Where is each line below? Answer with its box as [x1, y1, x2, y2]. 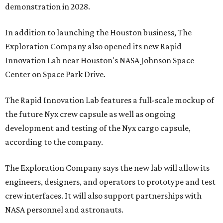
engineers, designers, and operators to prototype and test [5, 176, 216, 187]
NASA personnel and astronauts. [5, 204, 123, 215]
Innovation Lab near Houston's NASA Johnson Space [5, 55, 194, 65]
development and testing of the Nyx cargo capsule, [5, 122, 191, 133]
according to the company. [5, 136, 103, 147]
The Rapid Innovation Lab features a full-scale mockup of [5, 95, 214, 105]
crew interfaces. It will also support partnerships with [5, 190, 202, 201]
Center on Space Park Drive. [5, 69, 106, 79]
